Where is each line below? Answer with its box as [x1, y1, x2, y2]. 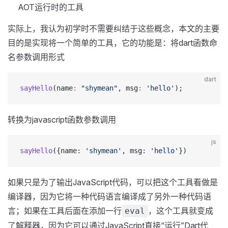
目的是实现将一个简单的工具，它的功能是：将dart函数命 [8, 38, 217, 48]
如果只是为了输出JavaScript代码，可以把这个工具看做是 [8, 177, 218, 187]
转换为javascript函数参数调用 [8, 115, 116, 125]
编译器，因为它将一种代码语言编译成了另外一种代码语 [8, 191, 211, 202]
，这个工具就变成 [148, 206, 213, 216]
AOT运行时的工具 [18, 2, 83, 12]
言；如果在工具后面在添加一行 [8, 206, 122, 216]
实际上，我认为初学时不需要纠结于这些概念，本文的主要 [8, 23, 219, 34]
